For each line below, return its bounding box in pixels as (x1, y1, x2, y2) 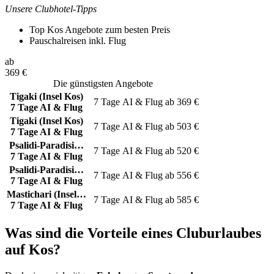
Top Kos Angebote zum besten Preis (29, 24, 170, 35)
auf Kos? (5, 242, 61, 258)
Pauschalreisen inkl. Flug (29, 35, 126, 46)
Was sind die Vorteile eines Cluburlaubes (5, 225, 261, 242)
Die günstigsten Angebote (53, 78, 153, 89)
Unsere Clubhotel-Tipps (5, 4, 97, 15)
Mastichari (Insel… (7, 189, 86, 200)
